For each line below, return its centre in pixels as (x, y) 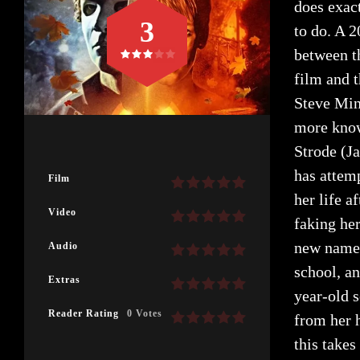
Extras (64, 280)
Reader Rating (84, 314)
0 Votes (145, 314)
